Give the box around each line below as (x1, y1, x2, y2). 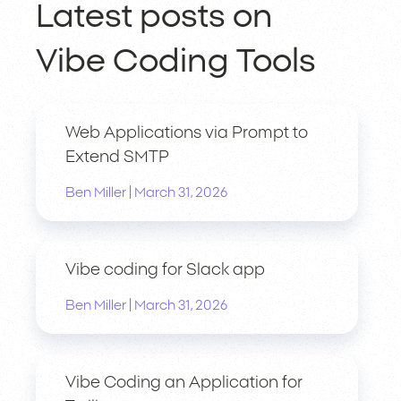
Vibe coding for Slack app (65, 261, 265, 278)
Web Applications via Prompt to (65, 124, 308, 141)
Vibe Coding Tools (36, 45, 316, 78)
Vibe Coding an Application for (65, 374, 303, 391)
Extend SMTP (65, 149, 169, 166)
